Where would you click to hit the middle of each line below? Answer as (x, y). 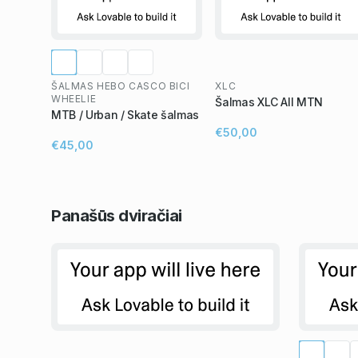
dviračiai (150, 216)
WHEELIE (74, 98)
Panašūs (85, 216)
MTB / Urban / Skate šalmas (125, 114)
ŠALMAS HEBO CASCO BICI (121, 86)
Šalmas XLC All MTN (269, 101)
